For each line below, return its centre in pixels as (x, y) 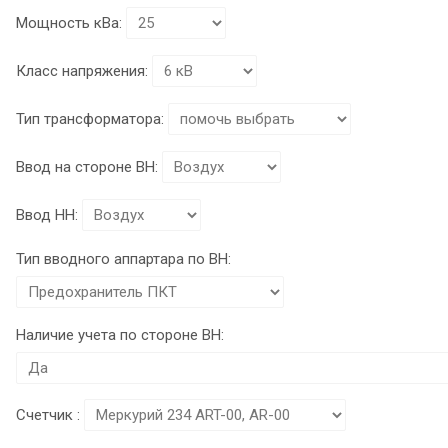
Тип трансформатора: (90, 118)
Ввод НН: (47, 214)
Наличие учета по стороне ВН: (120, 334)
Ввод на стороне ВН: (87, 166)
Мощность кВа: (69, 22)
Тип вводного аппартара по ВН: (123, 258)
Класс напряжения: (82, 70)
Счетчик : (48, 414)
